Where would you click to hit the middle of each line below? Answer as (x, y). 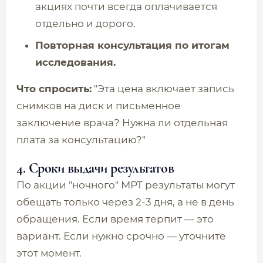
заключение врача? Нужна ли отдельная (122, 123)
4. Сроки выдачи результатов (95, 168)
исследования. (75, 62)
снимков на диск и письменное (99, 106)
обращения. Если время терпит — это (115, 219)
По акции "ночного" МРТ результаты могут (126, 185)
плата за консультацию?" (81, 140)
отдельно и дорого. (85, 23)
